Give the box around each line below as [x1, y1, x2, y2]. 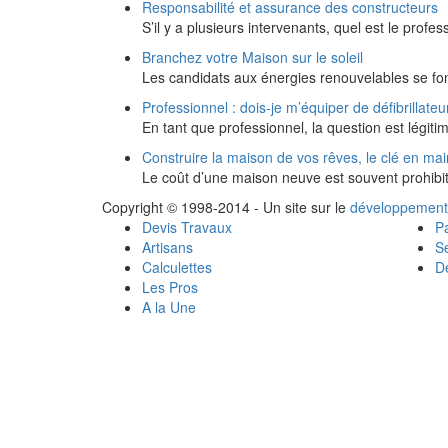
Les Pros [142, 277, 198, 297]
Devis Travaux [142, 217, 232, 237]
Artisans [142, 237, 193, 257]
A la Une [142, 297, 196, 317]
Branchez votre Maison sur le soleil [142, 47, 363, 67]
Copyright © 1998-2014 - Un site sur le [102, 197, 350, 217]
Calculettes [142, 257, 212, 277]
